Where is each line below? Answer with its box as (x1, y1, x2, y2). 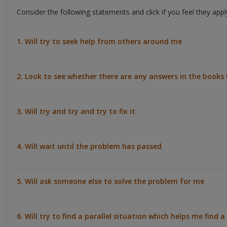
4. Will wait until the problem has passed (17, 141, 162, 151)
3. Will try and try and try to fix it (17, 106, 135, 116)
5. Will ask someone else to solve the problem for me (17, 176, 204, 186)
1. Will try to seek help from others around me (17, 36, 182, 46)
